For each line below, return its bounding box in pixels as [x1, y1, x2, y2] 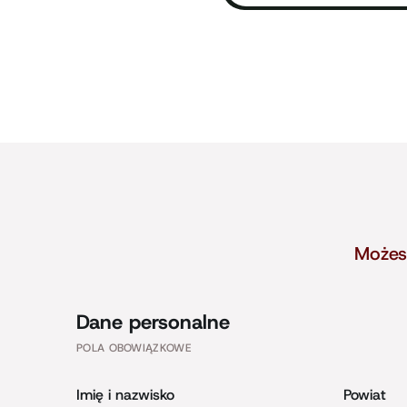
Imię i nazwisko [76, 385, 174, 404]
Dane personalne [76, 309, 230, 335]
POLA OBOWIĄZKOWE [76, 341, 191, 355]
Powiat [343, 385, 386, 404]
